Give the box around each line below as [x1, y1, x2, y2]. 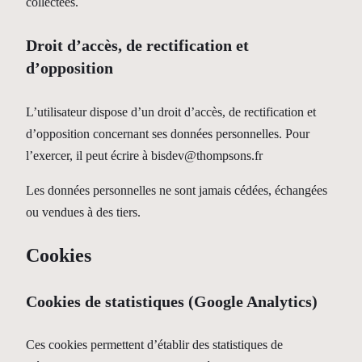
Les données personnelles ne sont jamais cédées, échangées [26, 183, 327, 198]
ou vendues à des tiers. [26, 205, 141, 220]
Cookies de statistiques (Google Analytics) [26, 292, 318, 310]
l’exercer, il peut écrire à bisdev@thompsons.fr [26, 149, 263, 163]
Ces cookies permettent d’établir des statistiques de [26, 338, 283, 352]
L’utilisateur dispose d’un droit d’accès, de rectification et [26, 105, 316, 120]
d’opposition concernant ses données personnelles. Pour [26, 127, 309, 141]
